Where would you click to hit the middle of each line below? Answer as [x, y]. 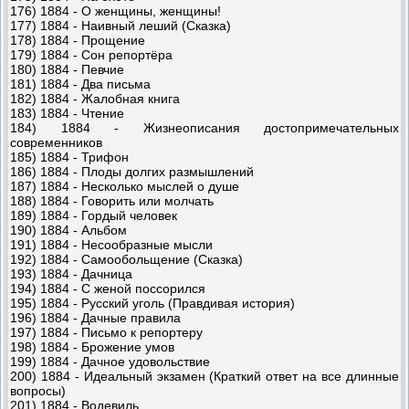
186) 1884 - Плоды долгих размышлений [132, 171]
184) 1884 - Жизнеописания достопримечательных [204, 127]
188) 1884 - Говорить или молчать [112, 200]
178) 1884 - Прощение [78, 40]
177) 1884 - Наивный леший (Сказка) [121, 25]
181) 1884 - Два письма [80, 84]
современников [56, 142]
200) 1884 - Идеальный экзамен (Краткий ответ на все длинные [204, 376]
